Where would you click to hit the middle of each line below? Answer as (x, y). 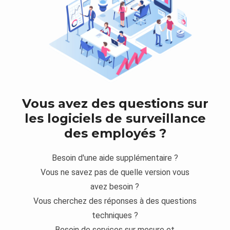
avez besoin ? (115, 187)
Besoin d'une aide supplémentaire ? (115, 158)
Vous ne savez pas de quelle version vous (115, 172)
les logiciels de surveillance (115, 119)
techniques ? (115, 216)
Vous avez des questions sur (115, 104)
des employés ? (115, 133)
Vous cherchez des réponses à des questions (115, 201)
